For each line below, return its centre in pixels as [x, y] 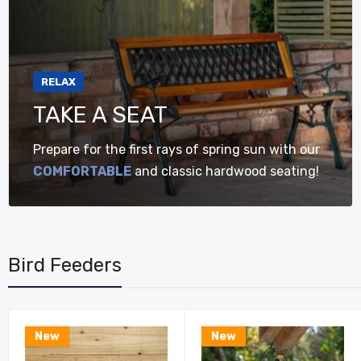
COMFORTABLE [82, 171]
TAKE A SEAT [100, 115]
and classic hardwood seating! [225, 171]
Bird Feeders [65, 265]
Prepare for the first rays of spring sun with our [176, 149]
